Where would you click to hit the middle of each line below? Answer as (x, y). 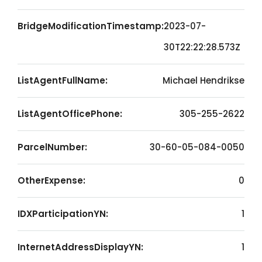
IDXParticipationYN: (63, 214)
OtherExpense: (51, 180)
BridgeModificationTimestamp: (91, 26)
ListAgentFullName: (63, 80)
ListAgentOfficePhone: (70, 114)
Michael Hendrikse (204, 80)
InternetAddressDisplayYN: (80, 247)
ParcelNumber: (52, 147)
